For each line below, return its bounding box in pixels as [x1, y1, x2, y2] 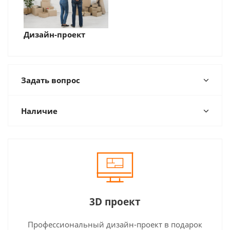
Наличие [21, 105, 57, 116]
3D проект [89, 195, 141, 208]
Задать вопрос [21, 74, 80, 85]
